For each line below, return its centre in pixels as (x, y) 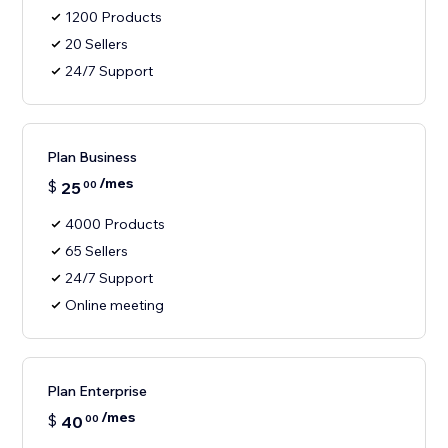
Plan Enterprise (97, 391)
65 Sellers (97, 251)
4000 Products (115, 224)
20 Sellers (97, 44)
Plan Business (92, 157)
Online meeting (115, 305)
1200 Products (114, 17)
